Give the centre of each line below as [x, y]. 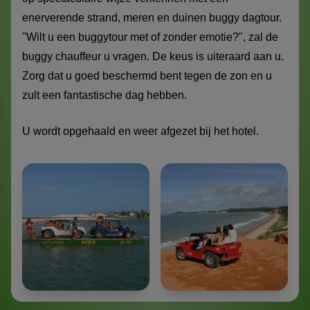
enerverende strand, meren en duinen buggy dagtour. [152, 18]
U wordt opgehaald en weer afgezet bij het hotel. [142, 131]
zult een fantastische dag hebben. [104, 95]
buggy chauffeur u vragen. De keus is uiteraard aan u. [153, 57]
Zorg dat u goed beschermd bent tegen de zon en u [147, 76]
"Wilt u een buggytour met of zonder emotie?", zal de [150, 37]
